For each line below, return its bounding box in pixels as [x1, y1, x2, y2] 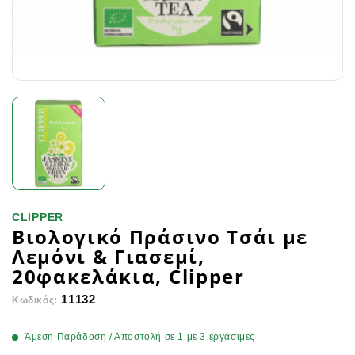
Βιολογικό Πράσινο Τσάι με [12, 223, 308, 250]
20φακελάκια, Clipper [12, 263, 245, 290]
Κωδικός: [12, 295, 58, 307]
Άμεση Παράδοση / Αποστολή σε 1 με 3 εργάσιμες [25, 331, 255, 343]
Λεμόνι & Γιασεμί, [12, 243, 205, 270]
